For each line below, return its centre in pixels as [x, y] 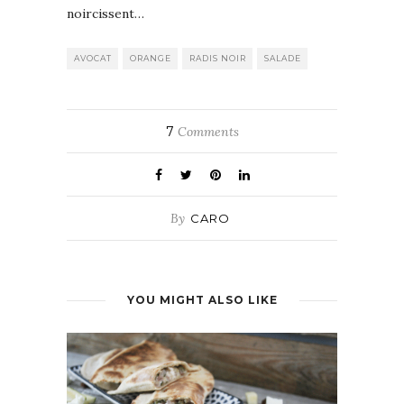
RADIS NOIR [218, 58]
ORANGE [151, 58]
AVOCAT [93, 58]
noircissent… [106, 13]
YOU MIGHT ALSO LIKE [202, 299]
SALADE [283, 58]
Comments [206, 131]
